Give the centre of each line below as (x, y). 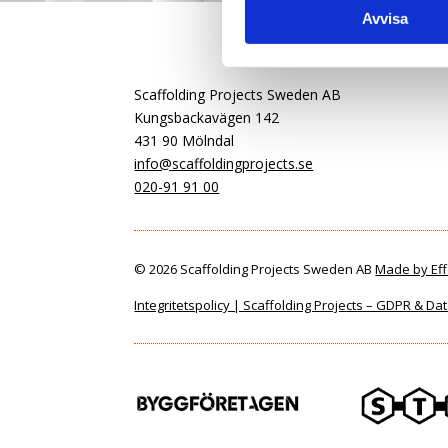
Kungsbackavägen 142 (207, 117)
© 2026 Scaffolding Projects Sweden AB (255, 268)
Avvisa (384, 19)
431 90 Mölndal (184, 140)
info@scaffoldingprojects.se (224, 163)
